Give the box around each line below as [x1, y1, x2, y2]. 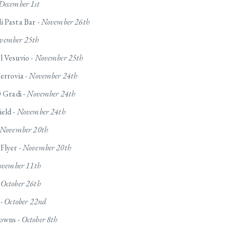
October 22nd [4, 196, 47, 207]
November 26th [41, 16, 90, 28]
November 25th [34, 52, 84, 64]
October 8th [21, 214, 58, 225]
